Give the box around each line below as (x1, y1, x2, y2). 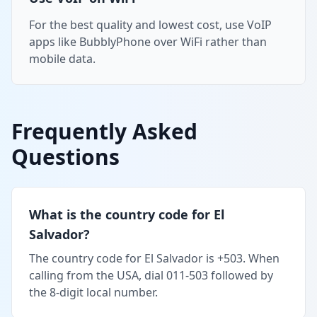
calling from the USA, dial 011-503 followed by (29, 267, 273, 283)
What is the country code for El (29, 205, 224, 223)
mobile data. (29, 50, 96, 67)
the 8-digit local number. (29, 284, 158, 300)
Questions (11, 142, 120, 171)
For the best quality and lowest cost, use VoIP (29, 16, 272, 33)
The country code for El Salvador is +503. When (29, 250, 279, 266)
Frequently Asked (11, 116, 197, 146)
